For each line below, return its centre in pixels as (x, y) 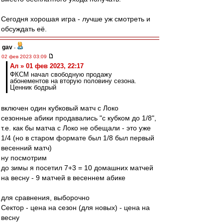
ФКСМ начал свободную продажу (61, 74)
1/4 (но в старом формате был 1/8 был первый (78, 138)
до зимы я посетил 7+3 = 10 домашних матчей (77, 168)
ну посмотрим (24, 158)
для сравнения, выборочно (45, 198)
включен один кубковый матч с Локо (60, 108)
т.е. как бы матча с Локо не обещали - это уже (76, 128)
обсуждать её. (24, 29)
